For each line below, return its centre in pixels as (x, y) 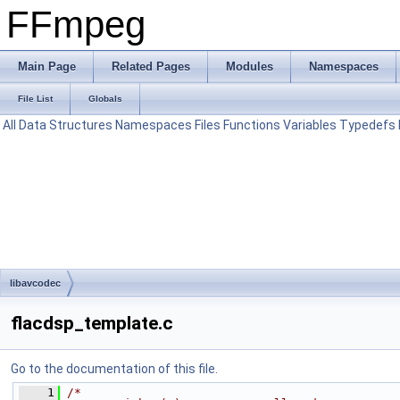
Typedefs (367, 125)
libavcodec (35, 283)
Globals (105, 99)
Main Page (47, 67)
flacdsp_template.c (92, 323)
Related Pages (151, 67)
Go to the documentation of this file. (114, 369)
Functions (252, 125)
